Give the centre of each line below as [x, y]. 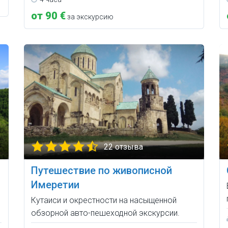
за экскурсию [90, 17]
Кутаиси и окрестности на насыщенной [104, 200]
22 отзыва [124, 147]
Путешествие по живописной [102, 170]
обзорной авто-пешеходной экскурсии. [106, 213]
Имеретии [55, 184]
